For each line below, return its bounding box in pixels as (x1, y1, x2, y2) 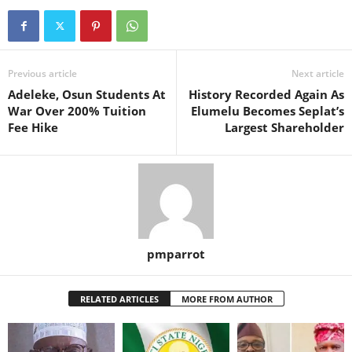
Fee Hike (8, 119, 58, 135)
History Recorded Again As (189, 86, 344, 102)
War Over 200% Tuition (8, 102, 146, 119)
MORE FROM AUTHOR (181, 292, 273, 305)
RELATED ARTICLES (79, 292, 159, 305)
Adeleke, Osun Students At (8, 86, 166, 102)
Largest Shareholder (225, 119, 344, 135)
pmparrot (147, 245, 205, 262)
